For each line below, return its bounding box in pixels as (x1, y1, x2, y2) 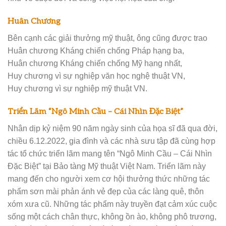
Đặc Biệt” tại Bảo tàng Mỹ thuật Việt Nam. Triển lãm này (8, 161, 206, 171)
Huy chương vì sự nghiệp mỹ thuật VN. (8, 84, 147, 93)
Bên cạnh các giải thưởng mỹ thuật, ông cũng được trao (8, 33, 207, 43)
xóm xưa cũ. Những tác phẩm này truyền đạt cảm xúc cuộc (8, 199, 217, 209)
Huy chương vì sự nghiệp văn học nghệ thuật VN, (8, 71, 185, 81)
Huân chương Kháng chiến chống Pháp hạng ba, (8, 46, 184, 55)
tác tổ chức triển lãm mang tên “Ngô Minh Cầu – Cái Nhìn (8, 149, 212, 158)
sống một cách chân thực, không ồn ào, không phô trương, (8, 212, 216, 221)
